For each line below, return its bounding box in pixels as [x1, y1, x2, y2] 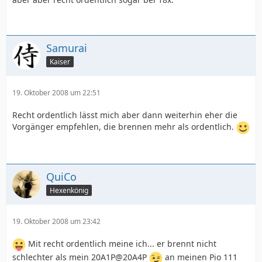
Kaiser [50, 56, 70, 67]
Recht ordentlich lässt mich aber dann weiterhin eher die [12, 109, 237, 120]
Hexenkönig [50, 185, 88, 195]
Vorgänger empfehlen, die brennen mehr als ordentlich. [12, 121, 236, 133]
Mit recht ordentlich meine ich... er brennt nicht [26, 238, 216, 250]
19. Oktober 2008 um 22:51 [12, 88, 101, 98]
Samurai [46, 41, 87, 55]
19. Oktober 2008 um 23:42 [12, 216, 101, 226]
